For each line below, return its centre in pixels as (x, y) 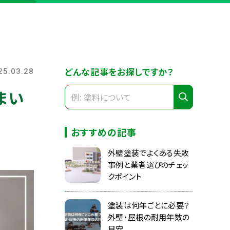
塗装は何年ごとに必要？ (149, 205)
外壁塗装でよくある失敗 (149, 152)
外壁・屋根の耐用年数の (149, 217)
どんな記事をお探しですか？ (119, 71)
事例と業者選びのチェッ (148, 164)
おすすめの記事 (104, 132)
